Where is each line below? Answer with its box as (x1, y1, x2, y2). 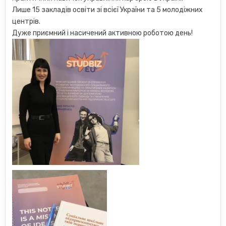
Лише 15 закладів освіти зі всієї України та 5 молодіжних (12, 6, 203, 15)
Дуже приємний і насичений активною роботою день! (12, 29, 193, 38)
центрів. (12, 17, 41, 26)
